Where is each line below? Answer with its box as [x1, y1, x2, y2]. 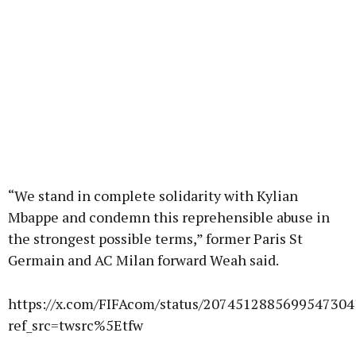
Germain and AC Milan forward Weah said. [8, 250, 279, 270]
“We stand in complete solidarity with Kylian [8, 186, 298, 206]
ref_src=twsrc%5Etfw [8, 315, 143, 335]
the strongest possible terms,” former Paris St [8, 229, 303, 249]
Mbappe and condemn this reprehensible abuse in [8, 207, 330, 227]
